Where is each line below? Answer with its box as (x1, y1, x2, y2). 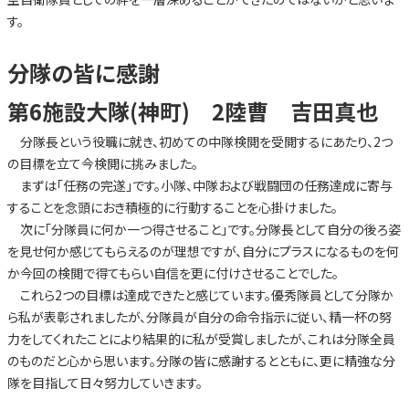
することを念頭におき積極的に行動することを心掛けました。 (6, 198, 338, 217)
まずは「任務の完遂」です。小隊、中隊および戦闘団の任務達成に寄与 (6, 176, 393, 195)
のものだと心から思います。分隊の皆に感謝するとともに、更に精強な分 (6, 351, 395, 371)
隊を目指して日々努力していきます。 (6, 373, 203, 393)
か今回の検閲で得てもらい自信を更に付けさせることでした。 (6, 264, 339, 283)
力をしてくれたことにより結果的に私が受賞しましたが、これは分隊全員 (6, 330, 395, 349)
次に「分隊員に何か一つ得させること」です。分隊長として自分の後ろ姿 (6, 220, 401, 239)
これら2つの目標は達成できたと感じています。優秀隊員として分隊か (6, 286, 393, 305)
